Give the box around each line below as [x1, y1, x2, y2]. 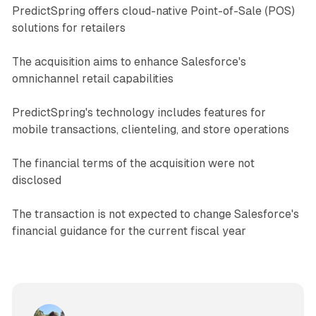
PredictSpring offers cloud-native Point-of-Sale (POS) [11, 4, 295, 18]
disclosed [11, 173, 61, 187]
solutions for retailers [11, 20, 126, 35]
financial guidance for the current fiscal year [11, 224, 246, 238]
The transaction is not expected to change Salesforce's [11, 207, 299, 221]
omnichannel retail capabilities [11, 71, 174, 85]
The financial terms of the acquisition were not [11, 156, 255, 170]
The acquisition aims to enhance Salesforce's [11, 54, 246, 68]
